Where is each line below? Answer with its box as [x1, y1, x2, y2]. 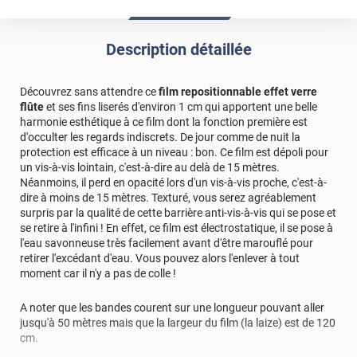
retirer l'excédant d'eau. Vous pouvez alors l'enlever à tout [20, 251, 300, 265]
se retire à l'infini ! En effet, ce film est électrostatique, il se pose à [20, 221, 333, 234]
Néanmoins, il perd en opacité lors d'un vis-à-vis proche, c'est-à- [20, 175, 327, 189]
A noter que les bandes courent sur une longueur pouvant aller [20, 300, 324, 314]
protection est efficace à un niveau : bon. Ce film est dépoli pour [20, 145, 328, 159]
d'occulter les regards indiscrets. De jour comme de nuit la [20, 130, 300, 143]
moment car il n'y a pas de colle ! [20, 266, 176, 280]
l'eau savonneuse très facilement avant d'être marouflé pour [20, 236, 313, 249]
